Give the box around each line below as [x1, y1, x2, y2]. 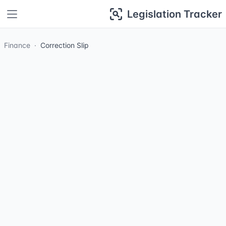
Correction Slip [40, 41, 89, 49]
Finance [4, 41, 30, 49]
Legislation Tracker [127, 8, 222, 20]
